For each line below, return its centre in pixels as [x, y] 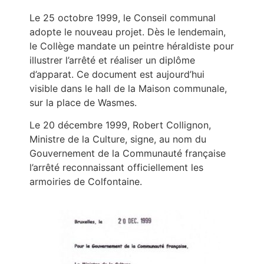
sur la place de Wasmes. [83, 102]
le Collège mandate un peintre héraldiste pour [132, 46]
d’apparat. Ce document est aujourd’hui [117, 74]
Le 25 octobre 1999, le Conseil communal [123, 17]
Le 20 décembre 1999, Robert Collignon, [120, 125]
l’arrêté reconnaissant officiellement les [116, 168]
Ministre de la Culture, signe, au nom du [118, 139]
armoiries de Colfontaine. [86, 182]
